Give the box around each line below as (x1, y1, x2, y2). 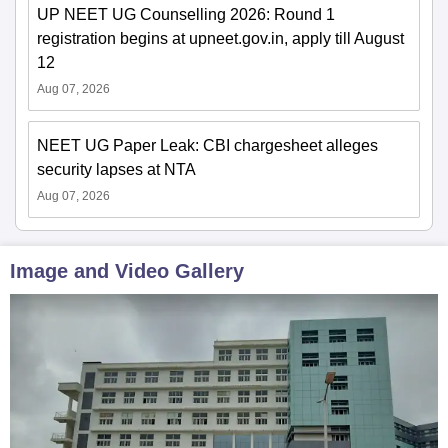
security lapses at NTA (37, 160, 196, 178)
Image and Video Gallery (10, 259, 244, 282)
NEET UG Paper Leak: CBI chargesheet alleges (37, 136, 378, 154)
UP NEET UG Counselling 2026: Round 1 (37, 5, 335, 23)
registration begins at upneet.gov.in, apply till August (37, 29, 404, 47)
